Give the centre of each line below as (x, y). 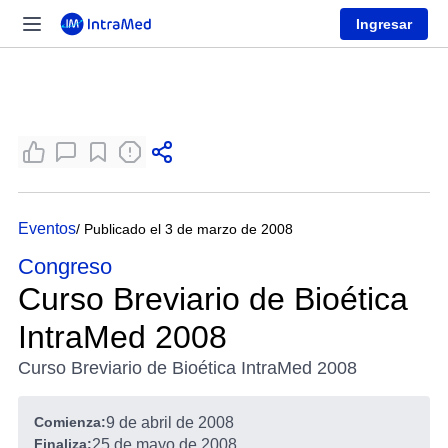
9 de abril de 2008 (170, 422)
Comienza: (70, 422)
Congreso (65, 266)
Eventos (47, 228)
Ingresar (384, 23)
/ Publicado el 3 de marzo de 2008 (184, 229)
